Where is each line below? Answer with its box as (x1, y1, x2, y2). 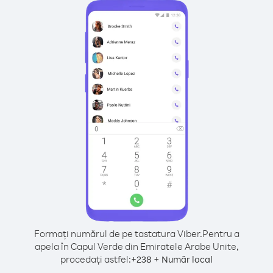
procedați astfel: (60, 253, 131, 265)
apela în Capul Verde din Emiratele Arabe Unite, (34, 240, 239, 252)
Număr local (161, 253, 213, 265)
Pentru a (202, 227, 239, 239)
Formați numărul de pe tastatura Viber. (34, 227, 202, 239)
